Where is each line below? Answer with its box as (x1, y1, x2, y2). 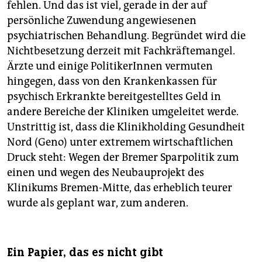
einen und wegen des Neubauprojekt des (7, 166, 204, 180)
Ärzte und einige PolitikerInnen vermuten (7, 60, 213, 73)
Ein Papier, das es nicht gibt (7, 245, 163, 260)
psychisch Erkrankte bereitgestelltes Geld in (7, 90, 221, 104)
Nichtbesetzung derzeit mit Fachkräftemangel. (7, 44, 235, 58)
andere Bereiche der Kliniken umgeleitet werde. (7, 105, 239, 119)
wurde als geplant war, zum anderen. (7, 196, 188, 210)
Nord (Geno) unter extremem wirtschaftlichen (7, 136, 233, 149)
